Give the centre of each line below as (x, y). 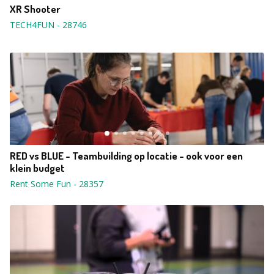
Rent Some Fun (40, 184)
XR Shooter (35, 9)
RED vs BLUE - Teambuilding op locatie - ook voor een (126, 156)
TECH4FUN (32, 25)
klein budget (37, 168)
